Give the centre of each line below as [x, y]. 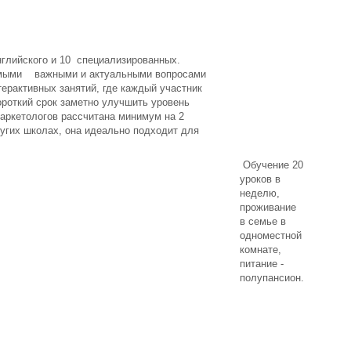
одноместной [271, 235]
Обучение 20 [271, 165]
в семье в [263, 221]
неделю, [260, 193]
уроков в [260, 179]
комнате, [261, 250]
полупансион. [272, 278]
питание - [262, 264]
